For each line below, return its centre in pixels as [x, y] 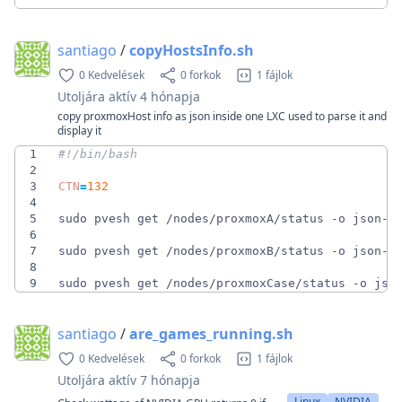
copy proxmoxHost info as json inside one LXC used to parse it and [222, 116]
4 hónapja [170, 96]
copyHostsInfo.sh [192, 50]
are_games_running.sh [211, 333]
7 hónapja [170, 380]
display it [79, 130]
